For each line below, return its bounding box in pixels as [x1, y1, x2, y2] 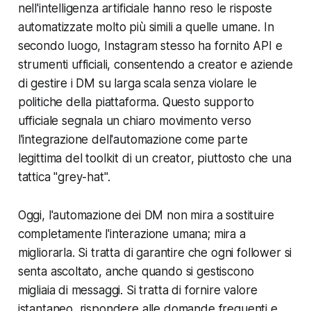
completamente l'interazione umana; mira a [17, 226, 246, 241]
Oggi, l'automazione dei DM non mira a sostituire [17, 208, 274, 222]
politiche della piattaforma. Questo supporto [17, 94, 255, 109]
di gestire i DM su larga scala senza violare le [17, 76, 257, 90]
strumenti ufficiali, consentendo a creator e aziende [17, 57, 293, 72]
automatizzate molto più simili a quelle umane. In [17, 19, 274, 34]
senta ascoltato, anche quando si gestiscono [17, 264, 254, 278]
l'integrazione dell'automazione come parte [17, 132, 248, 146]
